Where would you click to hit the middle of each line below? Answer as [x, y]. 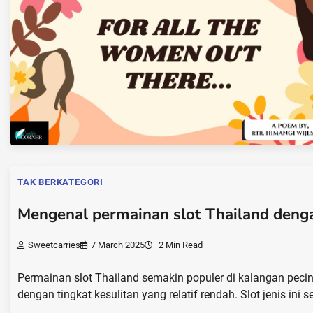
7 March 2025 [118, 245]
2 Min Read [180, 245]
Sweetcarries [54, 245]
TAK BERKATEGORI [60, 182]
